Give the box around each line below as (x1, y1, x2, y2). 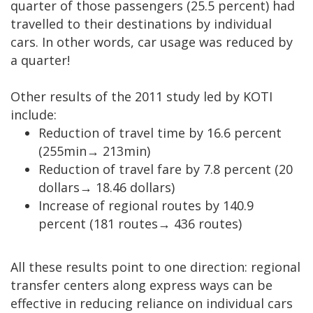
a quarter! (10, 52, 70, 69)
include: (10, 106, 57, 124)
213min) (103, 143, 150, 160)
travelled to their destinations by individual (10, 15, 272, 33)
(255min (38, 143, 87, 160)
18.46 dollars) (96, 179, 175, 196)
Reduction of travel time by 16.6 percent (38, 124, 282, 142)
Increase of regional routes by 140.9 (38, 197, 254, 214)
